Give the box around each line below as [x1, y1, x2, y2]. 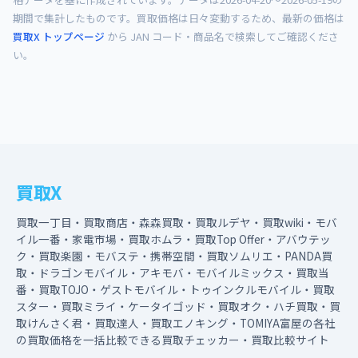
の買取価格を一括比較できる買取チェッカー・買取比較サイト [16, 332, 329, 348]
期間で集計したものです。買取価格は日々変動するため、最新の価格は [13, 10, 344, 26]
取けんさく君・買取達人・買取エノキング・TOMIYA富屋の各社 [16, 315, 336, 331]
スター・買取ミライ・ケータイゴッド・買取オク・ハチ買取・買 [16, 298, 340, 314]
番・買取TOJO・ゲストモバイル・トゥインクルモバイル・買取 [16, 281, 335, 297]
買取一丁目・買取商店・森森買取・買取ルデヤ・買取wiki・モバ [16, 214, 337, 230]
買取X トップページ [13, 29, 105, 44]
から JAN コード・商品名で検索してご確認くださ [105, 29, 339, 44]
